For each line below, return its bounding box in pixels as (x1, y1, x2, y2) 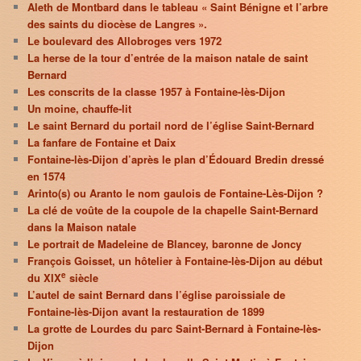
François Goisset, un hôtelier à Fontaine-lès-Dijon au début (27, 253, 323, 269)
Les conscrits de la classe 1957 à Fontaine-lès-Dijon (27, 84, 286, 100)
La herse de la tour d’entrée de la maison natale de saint (27, 50, 309, 66)
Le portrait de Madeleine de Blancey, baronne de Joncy (27, 236, 302, 252)
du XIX (27, 270, 62, 286)
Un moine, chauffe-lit (27, 101, 132, 117)
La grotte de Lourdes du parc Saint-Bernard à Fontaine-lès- (27, 321, 322, 337)
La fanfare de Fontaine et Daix (27, 135, 176, 151)
